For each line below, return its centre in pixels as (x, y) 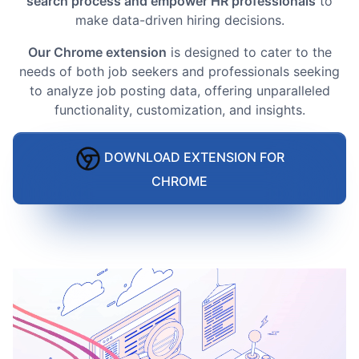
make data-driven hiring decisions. (179, 20)
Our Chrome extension (97, 52)
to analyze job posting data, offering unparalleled (179, 90)
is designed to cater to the (249, 52)
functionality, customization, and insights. (179, 109)
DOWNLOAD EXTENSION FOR (192, 157)
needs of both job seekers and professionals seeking (179, 71)
